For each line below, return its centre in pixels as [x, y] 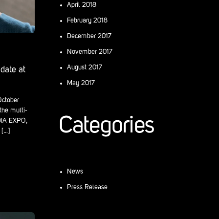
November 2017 [90, 52]
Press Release [87, 187]
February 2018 [87, 20]
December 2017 [89, 36]
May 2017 [81, 83]
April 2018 [82, 5]
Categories [107, 126]
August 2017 [85, 67]
